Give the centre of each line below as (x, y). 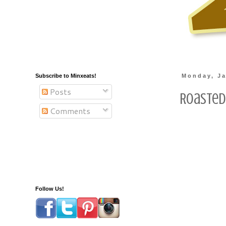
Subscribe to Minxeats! (66, 76)
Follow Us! (50, 189)
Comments (69, 111)
